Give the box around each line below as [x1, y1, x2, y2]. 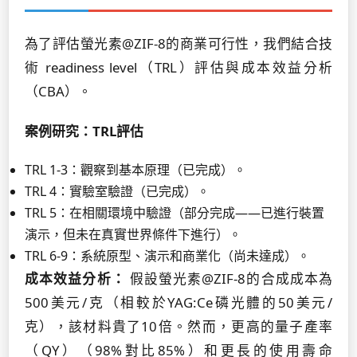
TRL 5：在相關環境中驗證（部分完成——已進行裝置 [25, 204, 324, 222]
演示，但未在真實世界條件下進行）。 [25, 226, 241, 243]
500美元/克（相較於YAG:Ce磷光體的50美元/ [25, 293, 332, 312]
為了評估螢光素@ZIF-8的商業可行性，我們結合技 [25, 34, 332, 53]
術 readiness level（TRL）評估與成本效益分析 [25, 58, 332, 76]
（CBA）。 [25, 82, 92, 100]
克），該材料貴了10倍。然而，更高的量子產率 [25, 317, 332, 335]
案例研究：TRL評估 [25, 122, 143, 140]
